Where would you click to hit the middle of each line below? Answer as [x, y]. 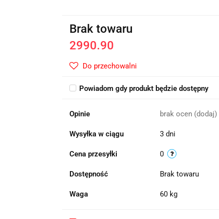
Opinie [79, 114]
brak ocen [177, 114]
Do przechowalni [109, 66]
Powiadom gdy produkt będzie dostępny [143, 88]
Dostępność [88, 174]
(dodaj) [205, 114]
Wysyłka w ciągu [96, 134]
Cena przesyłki [93, 154]
